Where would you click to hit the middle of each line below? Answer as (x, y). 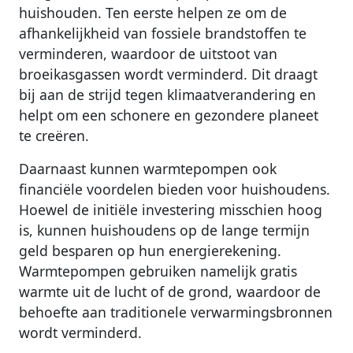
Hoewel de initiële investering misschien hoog (171, 210)
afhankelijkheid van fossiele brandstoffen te (163, 33)
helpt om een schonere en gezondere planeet (169, 115)
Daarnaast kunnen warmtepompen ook (148, 169)
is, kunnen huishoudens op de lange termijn (164, 230)
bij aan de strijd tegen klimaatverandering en (167, 95)
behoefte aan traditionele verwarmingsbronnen (176, 312)
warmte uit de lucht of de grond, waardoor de (170, 292)
